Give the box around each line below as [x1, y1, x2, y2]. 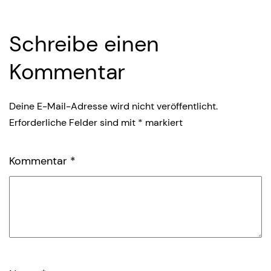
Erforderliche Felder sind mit [9, 116, 138, 129]
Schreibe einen [9, 29, 159, 58]
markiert [143, 116, 183, 129]
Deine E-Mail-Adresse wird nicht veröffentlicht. [9, 99, 218, 113]
